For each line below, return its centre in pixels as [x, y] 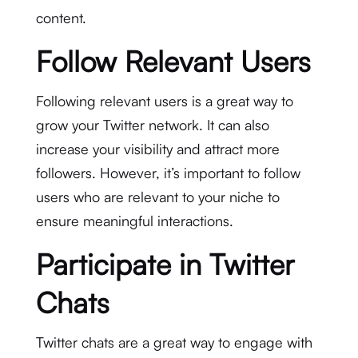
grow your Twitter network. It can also [152, 125]
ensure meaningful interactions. [134, 221]
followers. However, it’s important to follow [168, 173]
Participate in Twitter [165, 264]
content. [61, 18]
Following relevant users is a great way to [164, 101]
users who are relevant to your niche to [157, 197]
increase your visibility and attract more [157, 149]
